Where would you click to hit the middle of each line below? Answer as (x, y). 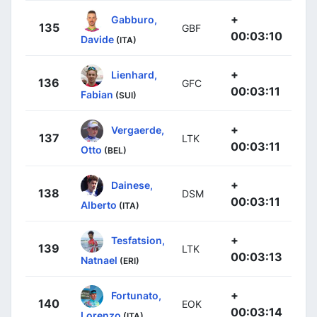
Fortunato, (136, 295)
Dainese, (132, 185)
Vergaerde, (138, 129)
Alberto (99, 205)
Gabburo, (134, 19)
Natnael (99, 260)
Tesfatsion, (138, 240)
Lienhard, (134, 74)
